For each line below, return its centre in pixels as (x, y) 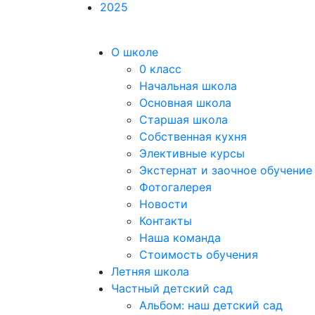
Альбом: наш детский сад (211, 305)
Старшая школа (184, 120)
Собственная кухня (193, 136)
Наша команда (180, 238)
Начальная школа (188, 86)
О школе (135, 52)
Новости (163, 204)
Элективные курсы (192, 153)
